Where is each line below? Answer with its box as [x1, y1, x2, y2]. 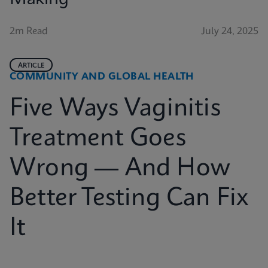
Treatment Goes [10, 126, 186, 151]
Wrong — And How [10, 156, 231, 181]
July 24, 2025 [201, 26, 258, 36]
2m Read [10, 26, 48, 36]
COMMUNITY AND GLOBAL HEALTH [10, 72, 194, 82]
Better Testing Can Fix [10, 186, 249, 211]
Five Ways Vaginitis [10, 96, 221, 121]
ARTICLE [18, 62, 44, 69]
